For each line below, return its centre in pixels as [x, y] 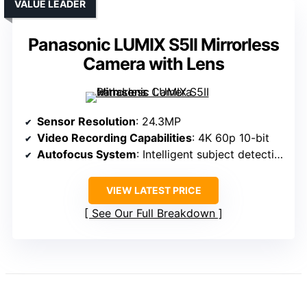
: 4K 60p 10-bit [231, 138]
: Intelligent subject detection [205, 155]
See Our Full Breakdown [153, 213]
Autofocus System [87, 155]
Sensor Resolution [86, 122]
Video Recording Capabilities [114, 138]
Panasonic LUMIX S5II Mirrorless [153, 45]
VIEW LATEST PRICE [153, 191]
